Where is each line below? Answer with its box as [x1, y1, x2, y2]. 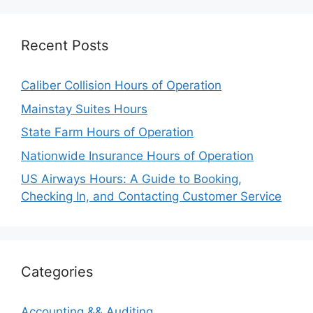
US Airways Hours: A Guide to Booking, [21, 172, 242, 186]
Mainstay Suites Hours [21, 101, 147, 116]
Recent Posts [21, 37, 108, 54]
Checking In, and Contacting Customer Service [21, 189, 282, 203]
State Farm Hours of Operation [21, 125, 194, 139]
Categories [21, 263, 93, 280]
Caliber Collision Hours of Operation [21, 78, 221, 92]
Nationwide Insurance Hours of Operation [21, 148, 254, 163]
